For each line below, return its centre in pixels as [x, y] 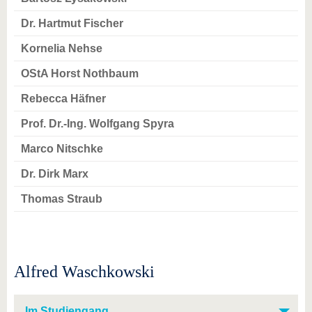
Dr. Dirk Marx [55, 174]
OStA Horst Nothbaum [80, 73]
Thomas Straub [62, 199]
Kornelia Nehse [62, 48]
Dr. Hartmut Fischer [72, 23]
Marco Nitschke [62, 149]
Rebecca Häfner [63, 99]
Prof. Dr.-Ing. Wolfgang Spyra [97, 124]
